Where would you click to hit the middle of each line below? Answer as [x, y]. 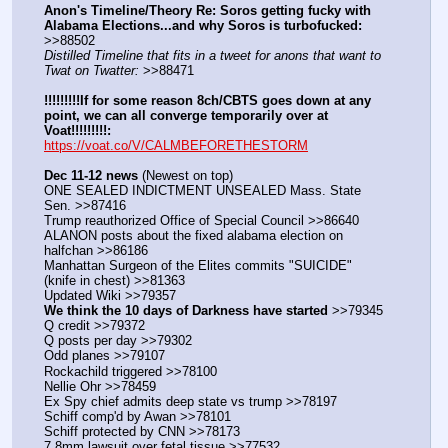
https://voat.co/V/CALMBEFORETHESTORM [176, 145]
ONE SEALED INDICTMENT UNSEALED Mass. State [202, 191]
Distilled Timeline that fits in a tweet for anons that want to [212, 55]
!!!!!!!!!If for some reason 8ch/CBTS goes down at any [207, 100]
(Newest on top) [185, 175]
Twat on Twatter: [91, 70]
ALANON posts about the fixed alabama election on [193, 236]
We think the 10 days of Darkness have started [186, 311]
